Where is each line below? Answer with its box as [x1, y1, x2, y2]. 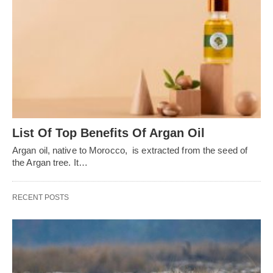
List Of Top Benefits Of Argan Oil [12, 126, 205, 140]
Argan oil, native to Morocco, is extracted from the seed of [12, 145, 248, 156]
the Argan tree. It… [12, 157, 88, 168]
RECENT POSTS [12, 193, 69, 202]
